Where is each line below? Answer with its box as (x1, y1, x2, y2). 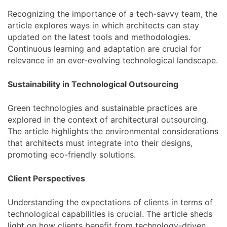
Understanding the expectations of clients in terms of (8, 197, 213, 207)
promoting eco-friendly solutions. (8, 149, 136, 160)
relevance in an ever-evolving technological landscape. (8, 55, 218, 65)
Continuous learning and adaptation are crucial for (8, 43, 201, 54)
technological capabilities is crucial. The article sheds (8, 208, 212, 219)
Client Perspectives (8, 173, 85, 183)
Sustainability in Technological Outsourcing (8, 79, 178, 89)
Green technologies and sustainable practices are (8, 102, 197, 113)
